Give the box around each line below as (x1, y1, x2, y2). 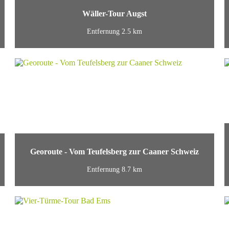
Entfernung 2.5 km (86, 27, 142, 35)
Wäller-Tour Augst (82, 9, 147, 19)
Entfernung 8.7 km (86, 165, 142, 173)
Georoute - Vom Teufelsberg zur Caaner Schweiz (30, 147, 199, 157)
